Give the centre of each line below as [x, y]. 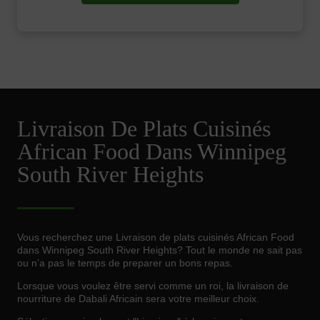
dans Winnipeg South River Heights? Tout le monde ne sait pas [160, 250]
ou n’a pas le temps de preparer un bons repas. [125, 263]
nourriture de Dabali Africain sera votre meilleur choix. [138, 299]
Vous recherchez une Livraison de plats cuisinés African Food [156, 237]
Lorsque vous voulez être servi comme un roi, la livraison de [153, 286]
